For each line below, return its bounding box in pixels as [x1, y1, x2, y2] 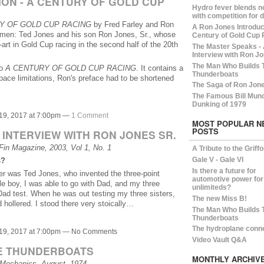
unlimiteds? [192, 183, 231, 192]
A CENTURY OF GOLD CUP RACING [5, 63, 136, 72]
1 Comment [71, 111, 108, 120]
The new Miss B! [192, 194, 247, 203]
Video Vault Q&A [192, 236, 247, 245]
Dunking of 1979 [192, 100, 246, 109]
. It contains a [136, 63, 183, 72]
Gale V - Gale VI [192, 156, 243, 164]
